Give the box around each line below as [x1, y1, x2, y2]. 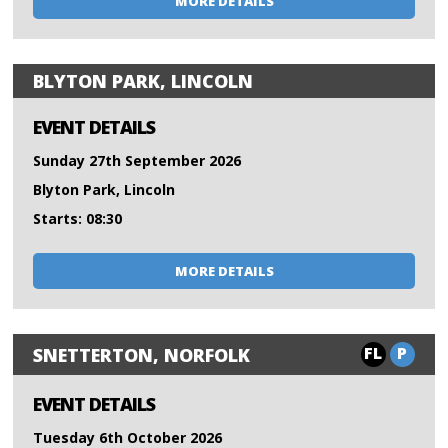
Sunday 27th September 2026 [33, 151, 242, 171]
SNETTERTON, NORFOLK [33, 342, 251, 367]
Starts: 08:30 [33, 209, 123, 229]
